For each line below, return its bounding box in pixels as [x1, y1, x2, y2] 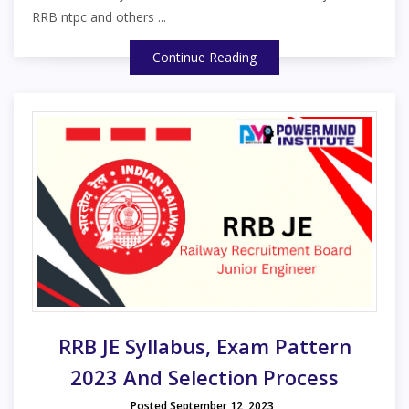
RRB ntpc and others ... [32, 8, 166, 26]
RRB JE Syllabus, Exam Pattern [58, 332, 351, 361]
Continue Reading [152, 48, 257, 67]
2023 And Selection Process [70, 363, 339, 392]
